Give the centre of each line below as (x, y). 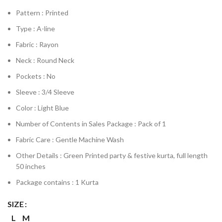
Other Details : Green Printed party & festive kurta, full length (112, 155)
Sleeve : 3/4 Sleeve (45, 92)
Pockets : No (36, 76)
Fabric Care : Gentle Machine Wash (70, 139)
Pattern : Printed (42, 12)
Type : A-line (35, 28)
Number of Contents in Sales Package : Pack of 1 (91, 123)
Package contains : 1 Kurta (57, 182)
